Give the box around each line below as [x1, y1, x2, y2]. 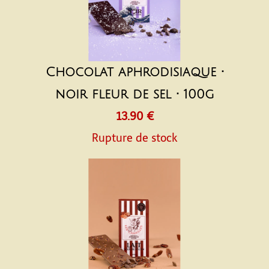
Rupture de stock [92, 131, 177, 145]
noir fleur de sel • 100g [55, 88, 214, 101]
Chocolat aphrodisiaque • [45, 65, 224, 79]
